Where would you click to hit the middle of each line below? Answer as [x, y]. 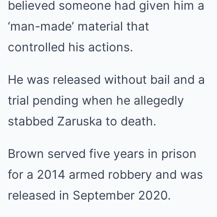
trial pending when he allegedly [96, 100]
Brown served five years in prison [102, 154]
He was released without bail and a [106, 79]
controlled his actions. [70, 47]
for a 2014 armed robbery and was [105, 174]
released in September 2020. [89, 195]
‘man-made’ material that [78, 26]
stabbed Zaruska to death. [82, 121]
